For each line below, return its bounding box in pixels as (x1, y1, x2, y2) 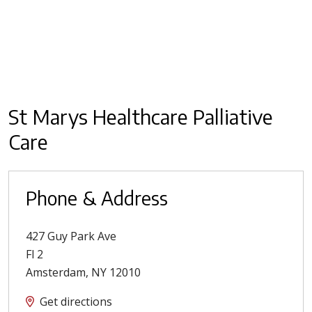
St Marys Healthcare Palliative (8, 104, 273, 130)
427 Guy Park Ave (26, 228, 116, 244)
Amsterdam (26, 265, 86, 281)
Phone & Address (26, 186, 168, 210)
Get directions (40, 294, 112, 310)
